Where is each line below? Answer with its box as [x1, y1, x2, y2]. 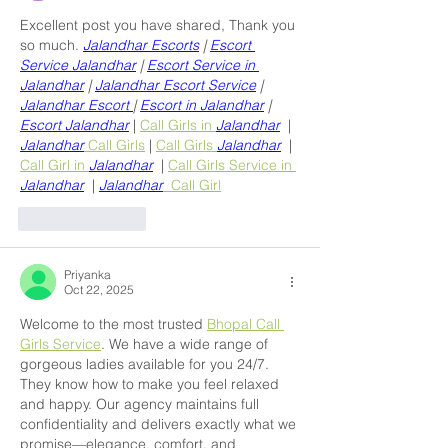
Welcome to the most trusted [20, 314, 207, 333]
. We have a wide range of [101, 334, 272, 353]
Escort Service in [147, 55, 259, 74]
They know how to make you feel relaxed [20, 374, 283, 393]
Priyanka [64, 266, 111, 282]
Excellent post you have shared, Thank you [20, 15, 299, 34]
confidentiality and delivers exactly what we [20, 414, 300, 433]
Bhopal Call [207, 314, 284, 333]
